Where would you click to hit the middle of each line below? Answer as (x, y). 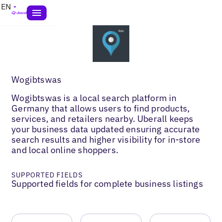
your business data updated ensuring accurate (106, 129)
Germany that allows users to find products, (101, 108)
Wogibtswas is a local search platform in (94, 98)
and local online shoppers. (65, 150)
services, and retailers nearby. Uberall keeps (103, 118)
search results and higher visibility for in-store (106, 139)
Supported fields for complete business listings (107, 183)
